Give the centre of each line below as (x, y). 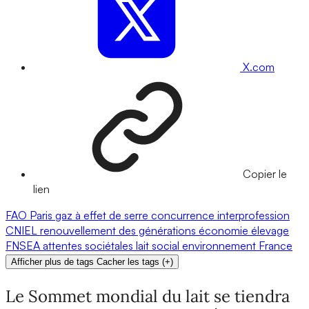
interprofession (253, 216)
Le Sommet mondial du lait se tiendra (148, 297)
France (276, 246)
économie (225, 231)
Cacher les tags (128, 262)
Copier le (265, 174)
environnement (220, 246)
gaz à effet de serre (103, 216)
